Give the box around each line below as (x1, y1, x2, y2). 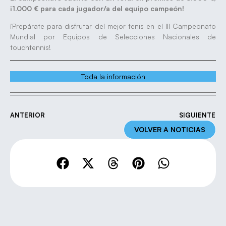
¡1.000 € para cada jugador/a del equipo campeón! (10, 4, 184, 13)
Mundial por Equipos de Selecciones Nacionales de (10, 32, 216, 41)
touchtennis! (10, 43, 51, 52)
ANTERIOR (10, 110, 45, 119)
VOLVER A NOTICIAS (134, 125, 205, 134)
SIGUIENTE (179, 110, 215, 119)
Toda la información (81, 72, 145, 81)
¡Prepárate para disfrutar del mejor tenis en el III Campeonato (10, 22, 216, 31)
